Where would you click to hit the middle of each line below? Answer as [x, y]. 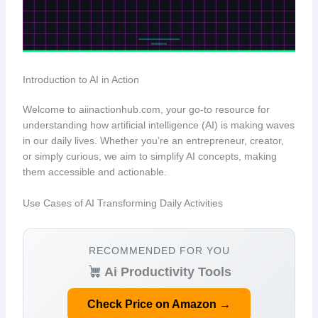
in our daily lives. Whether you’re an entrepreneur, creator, [153, 140]
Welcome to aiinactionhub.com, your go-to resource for [146, 109]
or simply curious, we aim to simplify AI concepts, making [149, 156]
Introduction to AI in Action [81, 79]
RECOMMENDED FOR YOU [159, 250]
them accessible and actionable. [94, 171]
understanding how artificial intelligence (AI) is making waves [158, 125]
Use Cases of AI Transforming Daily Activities [122, 203]
